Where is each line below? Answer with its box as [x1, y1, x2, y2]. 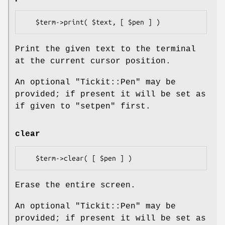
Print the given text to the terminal [15, 45, 196, 54]
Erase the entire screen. [15, 181, 136, 190]
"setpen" [75, 102, 116, 111]
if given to [15, 102, 75, 111]
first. [116, 102, 151, 111]
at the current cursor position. [15, 57, 171, 66]
